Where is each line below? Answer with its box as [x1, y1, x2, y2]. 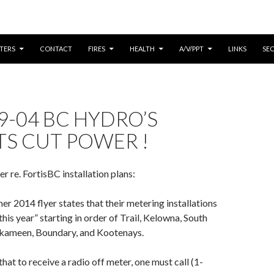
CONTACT [40, 45, 72, 53]
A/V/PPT [179, 45, 204, 53]
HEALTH [130, 45, 155, 53]
